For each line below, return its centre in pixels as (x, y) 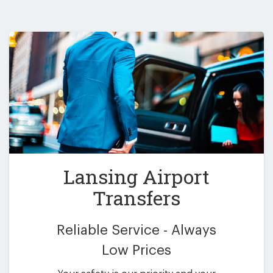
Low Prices (136, 250)
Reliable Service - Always (136, 230)
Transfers (136, 197)
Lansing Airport (136, 176)
